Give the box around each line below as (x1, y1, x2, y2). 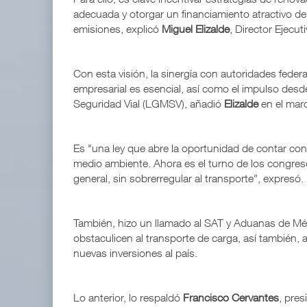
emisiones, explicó (73, 23, 162, 36)
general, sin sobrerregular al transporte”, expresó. (73, 172, 304, 185)
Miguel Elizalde (162, 23, 230, 36)
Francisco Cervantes (183, 291, 279, 304)
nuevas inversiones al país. (73, 247, 200, 260)
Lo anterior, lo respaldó (73, 291, 183, 304)
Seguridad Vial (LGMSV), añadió (73, 97, 224, 110)
